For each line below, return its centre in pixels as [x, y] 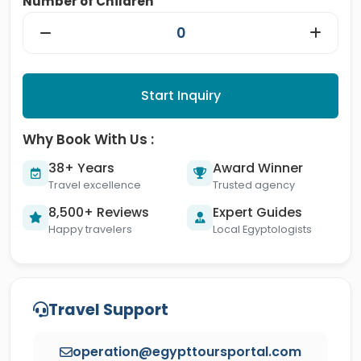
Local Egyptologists [262, 229]
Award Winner [258, 168]
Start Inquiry [180, 95]
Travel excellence [95, 185]
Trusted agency [254, 185]
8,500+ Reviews [99, 212]
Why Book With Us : [88, 139]
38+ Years [81, 168]
